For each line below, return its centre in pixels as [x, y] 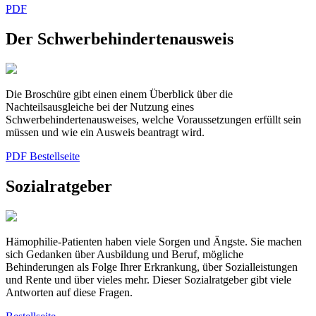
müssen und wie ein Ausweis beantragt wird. [105, 133]
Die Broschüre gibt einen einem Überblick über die [119, 95]
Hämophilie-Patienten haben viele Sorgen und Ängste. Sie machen [154, 241]
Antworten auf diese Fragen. [69, 292]
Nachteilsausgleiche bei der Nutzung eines [100, 107]
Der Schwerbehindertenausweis [120, 39]
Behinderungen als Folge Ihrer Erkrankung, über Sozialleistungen [152, 267]
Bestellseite [55, 157]
